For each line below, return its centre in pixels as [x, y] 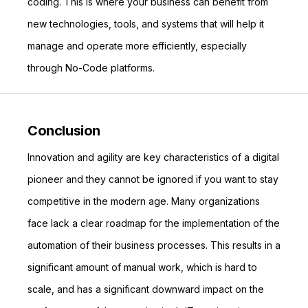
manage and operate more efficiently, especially [137, 46]
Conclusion [64, 131]
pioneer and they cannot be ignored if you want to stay [153, 179]
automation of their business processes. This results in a [154, 245]
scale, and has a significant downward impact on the [146, 289]
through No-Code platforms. [91, 68]
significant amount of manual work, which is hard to [142, 267]
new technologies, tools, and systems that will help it [146, 24]
